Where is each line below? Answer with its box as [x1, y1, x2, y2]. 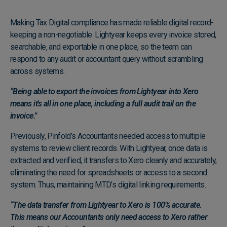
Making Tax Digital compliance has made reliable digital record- [10, 18, 214, 28]
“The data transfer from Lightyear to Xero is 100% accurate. [10, 200, 202, 210]
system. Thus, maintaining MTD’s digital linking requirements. [10, 180, 208, 190]
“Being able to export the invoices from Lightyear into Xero [10, 87, 199, 97]
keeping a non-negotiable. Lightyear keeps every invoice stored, [10, 30, 216, 40]
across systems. [10, 66, 65, 77]
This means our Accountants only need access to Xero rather [10, 212, 207, 222]
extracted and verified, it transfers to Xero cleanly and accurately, [10, 156, 217, 166]
